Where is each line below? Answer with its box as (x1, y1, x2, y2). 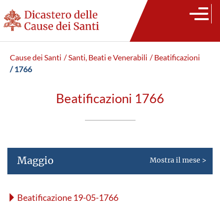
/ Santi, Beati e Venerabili (64, 53, 147, 62)
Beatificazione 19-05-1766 (17, 192, 118, 202)
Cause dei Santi (10, 53, 61, 62)
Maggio (17, 154, 54, 166)
